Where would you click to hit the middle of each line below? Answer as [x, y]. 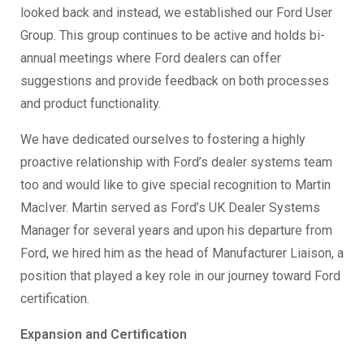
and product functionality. [91, 104]
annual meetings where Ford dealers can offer [151, 58]
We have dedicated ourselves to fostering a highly [163, 140]
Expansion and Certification [104, 335]
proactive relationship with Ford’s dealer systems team [176, 162]
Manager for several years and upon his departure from [176, 231]
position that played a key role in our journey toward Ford [180, 276]
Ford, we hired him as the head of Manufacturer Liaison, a [182, 253]
